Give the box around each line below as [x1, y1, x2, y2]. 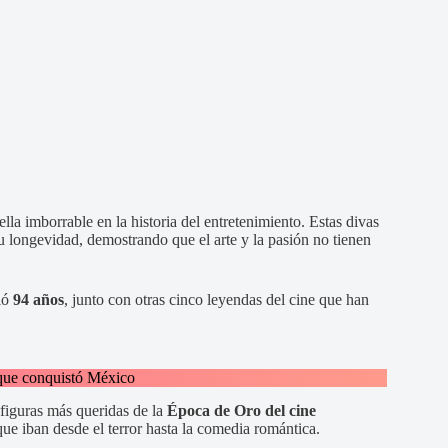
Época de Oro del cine [167, 401, 316, 419]
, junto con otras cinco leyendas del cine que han [64, 290, 369, 308]
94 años [13, 290, 64, 308]
